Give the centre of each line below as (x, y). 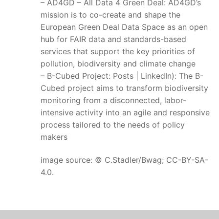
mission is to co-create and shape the (110, 14)
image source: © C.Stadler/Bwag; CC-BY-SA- (124, 160)
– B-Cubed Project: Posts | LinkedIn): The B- (122, 76)
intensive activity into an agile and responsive (125, 112)
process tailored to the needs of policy (112, 124)
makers (54, 137)
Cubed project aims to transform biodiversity (124, 88)
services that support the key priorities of (118, 51)
